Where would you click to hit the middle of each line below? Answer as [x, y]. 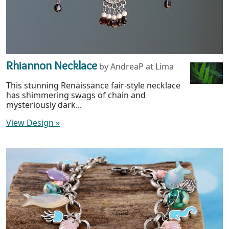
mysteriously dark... [44, 105]
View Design [31, 122]
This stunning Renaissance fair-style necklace [93, 85]
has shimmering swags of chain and [76, 95]
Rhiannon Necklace [52, 65]
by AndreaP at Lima [136, 66]
